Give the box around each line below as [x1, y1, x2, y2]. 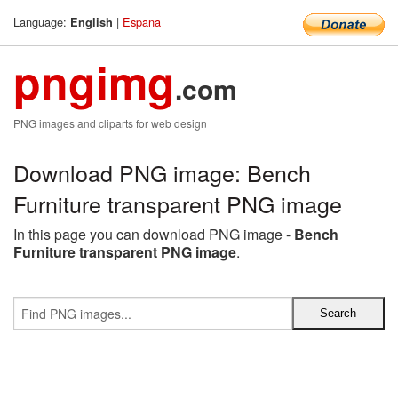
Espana [123, 13, 161, 30]
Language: [13, 13, 70, 30]
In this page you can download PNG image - [13, 224, 294, 244]
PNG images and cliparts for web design [13, 115, 207, 131]
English [70, 14, 113, 30]
